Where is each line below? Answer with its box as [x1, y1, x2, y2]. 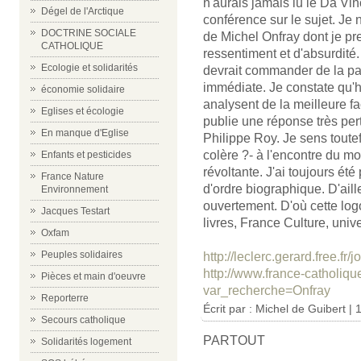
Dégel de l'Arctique [41, 6, 124, 17]
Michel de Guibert [255, 302, 346, 315]
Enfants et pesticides [41, 149, 131, 160]
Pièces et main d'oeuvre [41, 271, 146, 282]
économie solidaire [41, 84, 125, 95]
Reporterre [41, 293, 89, 304]
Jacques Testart [41, 205, 110, 217]
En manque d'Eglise [41, 127, 129, 139]
